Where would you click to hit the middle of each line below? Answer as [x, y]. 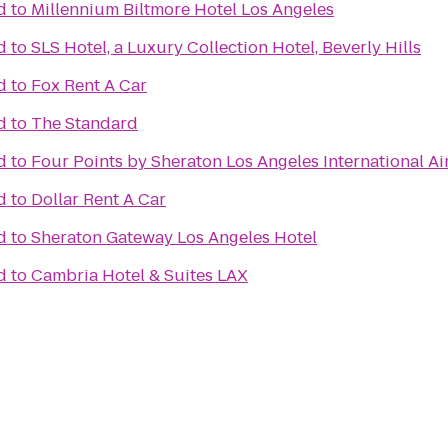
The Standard [84, 123]
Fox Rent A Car [89, 85]
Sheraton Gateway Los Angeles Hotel [174, 237]
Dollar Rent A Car [98, 199]
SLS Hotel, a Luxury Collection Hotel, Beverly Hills [226, 47]
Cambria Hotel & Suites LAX [139, 275]
